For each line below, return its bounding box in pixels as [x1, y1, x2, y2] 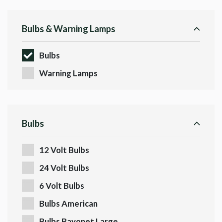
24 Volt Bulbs [39, 163, 89, 173]
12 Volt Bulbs [39, 145, 89, 156]
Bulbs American [39, 198, 98, 209]
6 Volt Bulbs [39, 180, 84, 191]
